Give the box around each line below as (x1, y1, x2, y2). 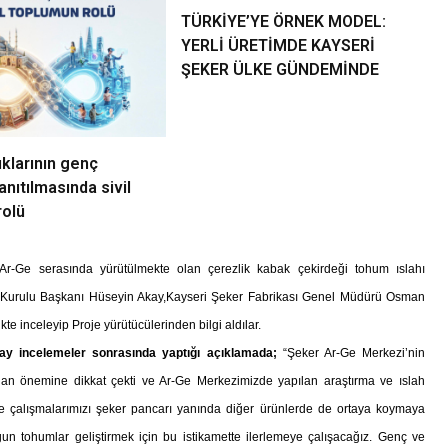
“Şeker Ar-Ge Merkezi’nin (276, 346, 425, 361)
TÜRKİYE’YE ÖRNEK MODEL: (180, 12, 386, 32)
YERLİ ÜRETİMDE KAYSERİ (180, 36, 375, 56)
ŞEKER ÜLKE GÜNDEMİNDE (180, 60, 379, 80)
